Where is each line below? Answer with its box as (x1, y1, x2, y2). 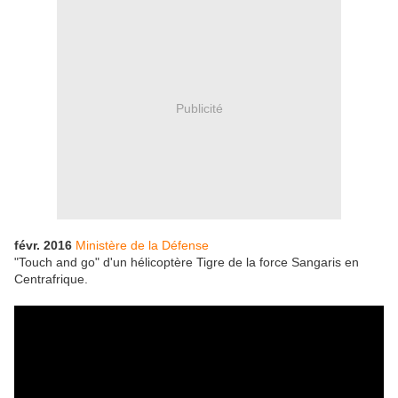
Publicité (175, 100, 223, 115)
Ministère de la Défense (76, 238, 209, 253)
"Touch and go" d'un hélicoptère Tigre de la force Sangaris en (14, 255, 359, 270)
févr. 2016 (14, 238, 76, 253)
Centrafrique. (14, 272, 88, 287)
